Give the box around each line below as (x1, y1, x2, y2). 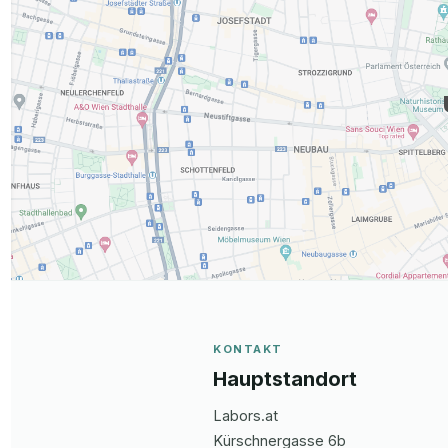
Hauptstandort (213, 367, 357, 391)
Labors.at (213, 407, 278, 424)
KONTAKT (213, 342, 283, 356)
